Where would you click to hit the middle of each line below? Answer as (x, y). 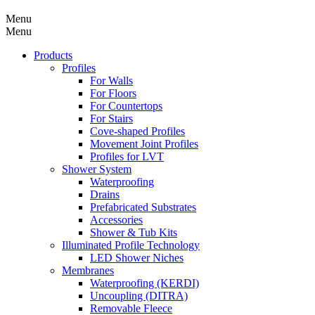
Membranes (88, 270)
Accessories (116, 220)
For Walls (111, 81)
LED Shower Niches (137, 258)
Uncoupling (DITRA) (139, 296)
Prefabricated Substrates (143, 207)
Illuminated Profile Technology (131, 245)
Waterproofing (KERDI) (144, 283)
